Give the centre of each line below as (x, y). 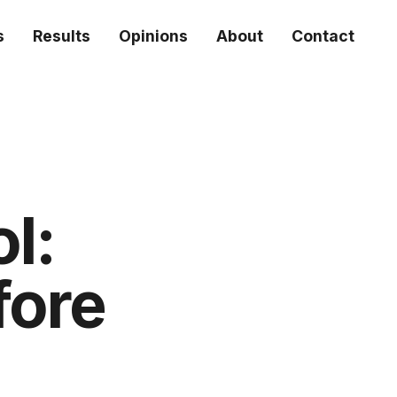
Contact (323, 36)
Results (62, 36)
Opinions (153, 36)
